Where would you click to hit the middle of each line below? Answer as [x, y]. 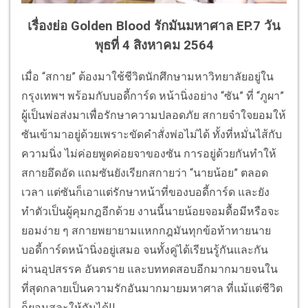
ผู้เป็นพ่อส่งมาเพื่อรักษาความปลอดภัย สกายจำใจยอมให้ [154, 115]
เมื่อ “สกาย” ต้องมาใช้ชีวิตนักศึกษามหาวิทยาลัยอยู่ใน [147, 77]
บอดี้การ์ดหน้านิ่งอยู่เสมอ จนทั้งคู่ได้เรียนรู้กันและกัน [145, 250]
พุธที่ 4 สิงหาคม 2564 [154, 45]
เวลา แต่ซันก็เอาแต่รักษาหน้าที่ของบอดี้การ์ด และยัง [145, 192]
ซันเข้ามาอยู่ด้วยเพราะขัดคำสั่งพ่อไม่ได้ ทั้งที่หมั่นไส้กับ [152, 135]
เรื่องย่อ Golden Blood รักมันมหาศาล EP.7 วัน [154, 26]
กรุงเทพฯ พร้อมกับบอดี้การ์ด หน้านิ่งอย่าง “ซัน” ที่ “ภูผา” [153, 96]
